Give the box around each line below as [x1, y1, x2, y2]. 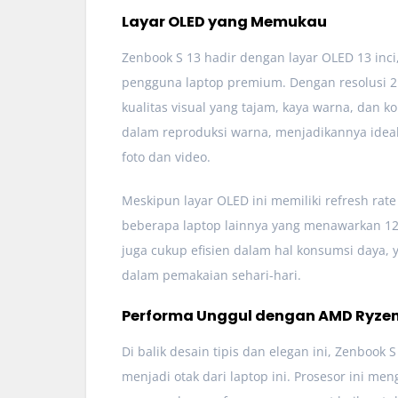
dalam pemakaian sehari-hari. [122, 266, 301, 283]
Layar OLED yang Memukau [122, 11, 327, 32]
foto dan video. [122, 147, 211, 165]
